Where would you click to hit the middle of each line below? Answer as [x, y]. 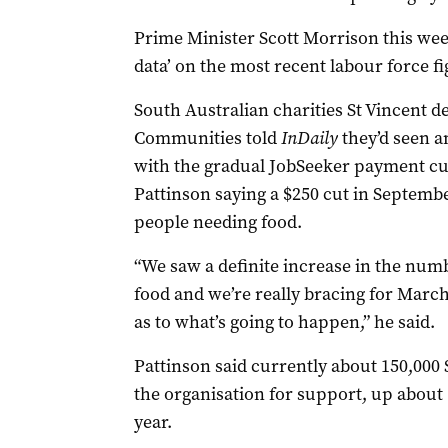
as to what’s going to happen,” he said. [284, 322]
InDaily [309, 138]
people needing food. [217, 222]
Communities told [207, 138]
